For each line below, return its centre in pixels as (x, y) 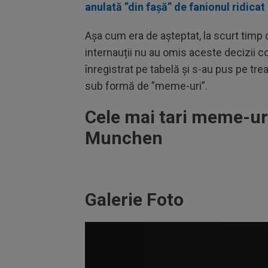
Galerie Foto (134, 200)
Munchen (126, 138)
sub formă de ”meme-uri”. (147, 86)
